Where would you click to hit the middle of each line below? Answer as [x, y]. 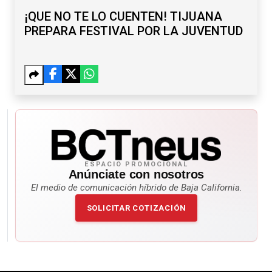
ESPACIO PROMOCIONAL [136, 165]
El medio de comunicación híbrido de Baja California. [136, 188]
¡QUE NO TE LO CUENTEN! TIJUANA [123, 17]
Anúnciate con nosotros [136, 175]
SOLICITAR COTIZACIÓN [136, 208]
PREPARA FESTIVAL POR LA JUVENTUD [134, 31]
